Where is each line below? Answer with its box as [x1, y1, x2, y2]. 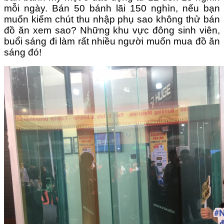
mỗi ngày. [4, 2, 52, 13]
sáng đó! [4, 46, 41, 57]
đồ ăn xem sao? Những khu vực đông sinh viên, [4, 24, 220, 35]
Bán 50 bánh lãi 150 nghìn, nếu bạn [52, 2, 220, 13]
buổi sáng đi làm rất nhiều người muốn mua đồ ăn [4, 35, 220, 46]
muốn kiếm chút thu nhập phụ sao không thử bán [4, 13, 220, 24]
